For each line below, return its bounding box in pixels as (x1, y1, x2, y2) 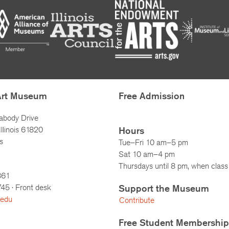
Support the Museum (119, 182, 209, 194)
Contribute (119, 195, 154, 205)
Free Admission (119, 89, 185, 101)
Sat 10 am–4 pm (119, 149, 177, 159)
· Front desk (10, 182, 51, 192)
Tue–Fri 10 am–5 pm (119, 137, 188, 147)
